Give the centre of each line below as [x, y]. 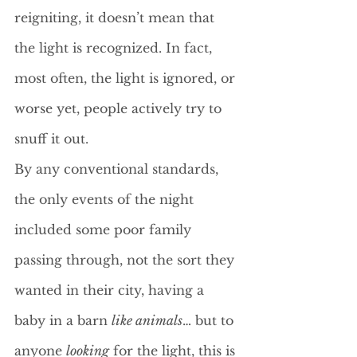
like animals [147, 320]
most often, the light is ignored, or [127, 78]
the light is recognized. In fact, [115, 48]
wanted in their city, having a [111, 290]
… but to [210, 320]
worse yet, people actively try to [120, 108]
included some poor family [105, 229]
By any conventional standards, [118, 169]
